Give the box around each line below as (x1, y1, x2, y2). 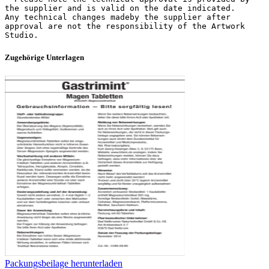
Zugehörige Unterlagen (5, 52, 84, 62)
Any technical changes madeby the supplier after (5, 12, 231, 22)
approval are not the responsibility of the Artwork (5, 21, 245, 31)
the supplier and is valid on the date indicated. (5, 3, 235, 13)
